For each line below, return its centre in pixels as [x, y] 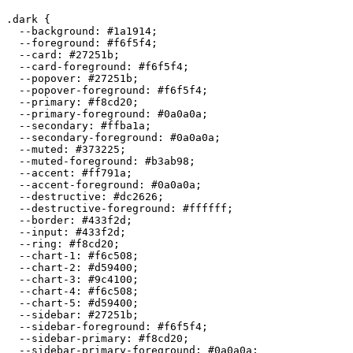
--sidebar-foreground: [82, 327]
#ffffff [205, 209]
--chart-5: [47, 303]
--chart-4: [47, 292]
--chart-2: [47, 268]
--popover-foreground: [82, 91]
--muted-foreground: [76, 162]
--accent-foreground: [79, 185]
